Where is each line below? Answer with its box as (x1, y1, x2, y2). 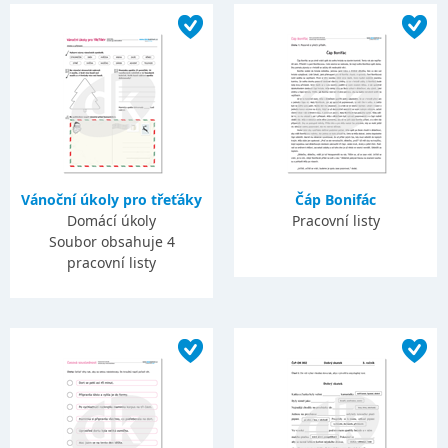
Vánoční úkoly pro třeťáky (21, 190, 203, 209)
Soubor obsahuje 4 (48, 232, 175, 251)
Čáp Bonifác (295, 190, 377, 209)
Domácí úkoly (67, 211, 157, 230)
